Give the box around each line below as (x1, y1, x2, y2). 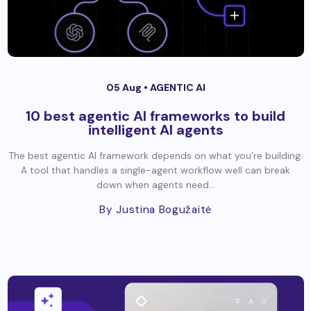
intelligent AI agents (87, 120, 224, 139)
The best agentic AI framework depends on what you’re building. (8, 149, 303, 162)
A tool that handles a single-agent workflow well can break (21, 163, 290, 176)
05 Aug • (106, 81, 150, 94)
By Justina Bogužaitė (99, 202, 212, 217)
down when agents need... (96, 178, 215, 191)
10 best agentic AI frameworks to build (26, 106, 285, 125)
